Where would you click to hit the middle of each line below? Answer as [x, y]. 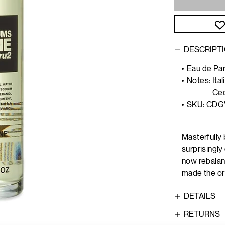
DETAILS [200, 197]
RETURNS [202, 215]
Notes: [200, 81]
